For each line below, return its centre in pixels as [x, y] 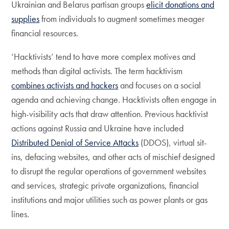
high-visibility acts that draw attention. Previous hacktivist [110, 114]
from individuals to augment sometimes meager [122, 19]
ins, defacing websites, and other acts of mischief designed [113, 157]
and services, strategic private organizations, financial [105, 185]
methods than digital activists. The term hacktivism [97, 71]
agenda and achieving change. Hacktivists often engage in [114, 99]
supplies [26, 19]
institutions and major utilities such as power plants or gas [110, 200]
